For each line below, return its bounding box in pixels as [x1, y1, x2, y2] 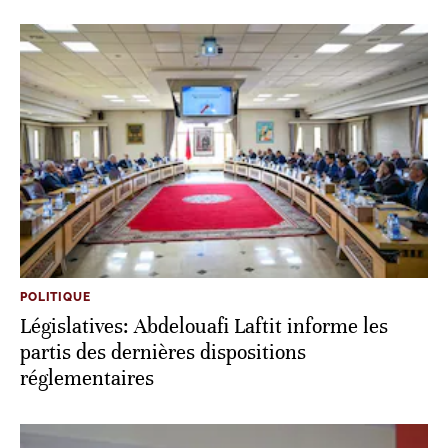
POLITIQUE [20, 289, 91, 304]
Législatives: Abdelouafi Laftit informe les [20, 313, 388, 339]
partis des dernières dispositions [20, 339, 306, 365]
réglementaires [20, 365, 154, 391]
